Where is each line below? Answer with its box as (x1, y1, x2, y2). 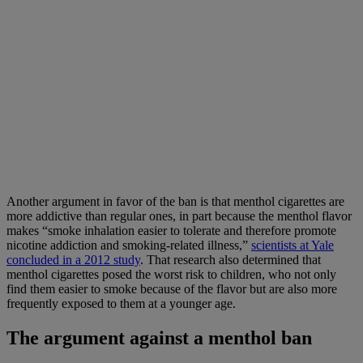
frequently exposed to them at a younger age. (6, 296, 236, 310)
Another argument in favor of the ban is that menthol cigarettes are (6, 194, 344, 208)
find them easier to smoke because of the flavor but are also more (6, 281, 337, 296)
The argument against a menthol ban (6, 327, 312, 348)
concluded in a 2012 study (6, 252, 140, 267)
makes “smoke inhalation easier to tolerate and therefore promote (6, 223, 336, 237)
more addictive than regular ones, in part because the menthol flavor (6, 208, 352, 223)
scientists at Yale (251, 237, 334, 252)
